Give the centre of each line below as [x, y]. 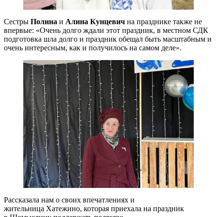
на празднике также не [163, 22]
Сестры [16, 22]
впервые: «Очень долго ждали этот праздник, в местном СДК [106, 31]
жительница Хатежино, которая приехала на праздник [94, 209]
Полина [44, 22]
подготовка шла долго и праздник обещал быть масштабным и [108, 39]
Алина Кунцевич [95, 22]
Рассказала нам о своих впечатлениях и [69, 200]
